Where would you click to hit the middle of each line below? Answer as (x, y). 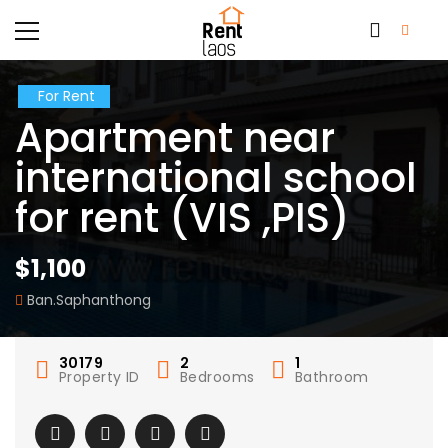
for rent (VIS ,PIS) (182, 218)
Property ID (99, 377)
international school (216, 178)
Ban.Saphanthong (89, 300)
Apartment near (175, 138)
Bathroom (332, 377)
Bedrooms (217, 377)
